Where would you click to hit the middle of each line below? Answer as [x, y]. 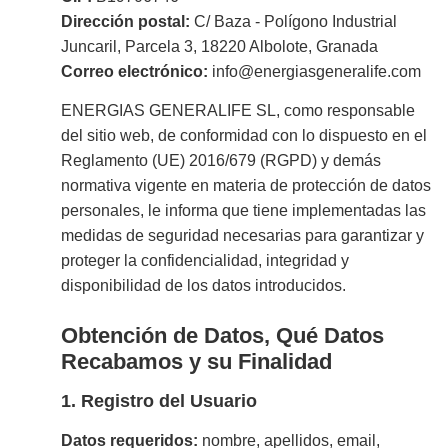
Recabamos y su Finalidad [197, 362]
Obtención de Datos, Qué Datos [223, 336]
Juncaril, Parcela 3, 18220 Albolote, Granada [220, 46]
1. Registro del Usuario [159, 401]
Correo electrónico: [135, 71]
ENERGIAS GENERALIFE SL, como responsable [238, 111]
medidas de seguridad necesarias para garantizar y [243, 236]
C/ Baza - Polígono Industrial [294, 21]
